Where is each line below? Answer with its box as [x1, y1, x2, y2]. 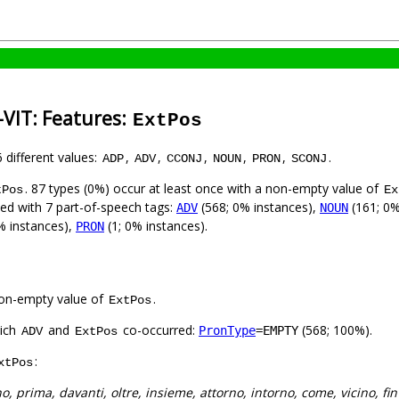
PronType [199, 323, 256, 338]
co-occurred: [119, 322, 199, 339]
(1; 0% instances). [104, 217, 208, 235]
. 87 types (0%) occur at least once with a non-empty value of [25, 180, 382, 198]
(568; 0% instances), [198, 199, 320, 216]
